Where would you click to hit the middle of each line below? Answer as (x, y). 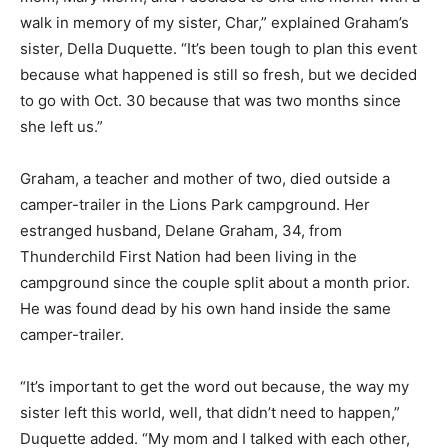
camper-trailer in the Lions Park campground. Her (195, 204)
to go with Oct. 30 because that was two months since (210, 100)
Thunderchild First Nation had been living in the (188, 256)
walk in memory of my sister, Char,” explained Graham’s (214, 22)
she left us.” (61, 126)
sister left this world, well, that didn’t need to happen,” (210, 412)
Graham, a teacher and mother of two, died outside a (205, 178)
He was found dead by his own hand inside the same (205, 308)
